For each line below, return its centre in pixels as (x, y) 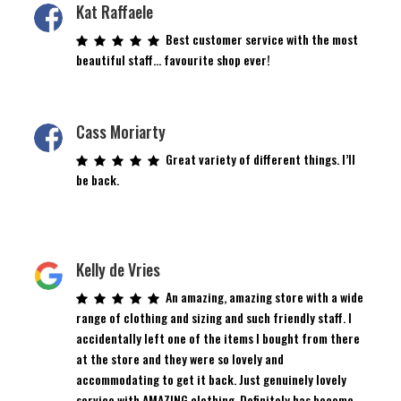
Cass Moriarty (120, 131)
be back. (97, 179)
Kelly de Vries (118, 269)
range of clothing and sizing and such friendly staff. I (213, 317)
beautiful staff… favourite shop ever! (173, 59)
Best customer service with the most (261, 38)
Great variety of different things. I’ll (260, 158)
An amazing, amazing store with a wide (264, 296)
